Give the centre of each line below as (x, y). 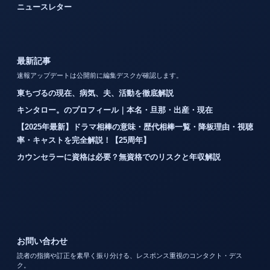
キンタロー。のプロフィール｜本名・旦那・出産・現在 (115, 110)
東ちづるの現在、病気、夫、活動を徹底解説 (95, 93)
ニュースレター (44, 7)
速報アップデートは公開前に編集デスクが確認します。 (100, 75)
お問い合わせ (42, 241)
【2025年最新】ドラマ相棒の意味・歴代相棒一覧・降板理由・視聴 (135, 127)
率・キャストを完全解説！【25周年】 (84, 140)
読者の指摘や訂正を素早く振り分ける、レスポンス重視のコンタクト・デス (130, 255)
